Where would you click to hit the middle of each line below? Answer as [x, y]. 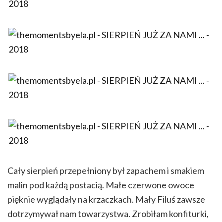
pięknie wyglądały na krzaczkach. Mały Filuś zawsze [106, 199]
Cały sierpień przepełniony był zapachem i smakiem [106, 171]
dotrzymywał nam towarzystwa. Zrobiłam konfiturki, [108, 214]
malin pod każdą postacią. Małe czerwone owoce [101, 185]
